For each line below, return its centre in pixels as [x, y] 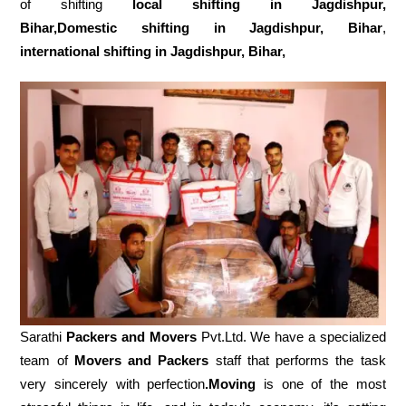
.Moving [231, 383]
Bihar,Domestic [69, 28]
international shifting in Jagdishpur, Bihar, [153, 52]
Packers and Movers [131, 336]
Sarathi [43, 336]
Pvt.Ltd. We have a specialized [291, 336]
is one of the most [321, 383]
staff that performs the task [297, 360]
